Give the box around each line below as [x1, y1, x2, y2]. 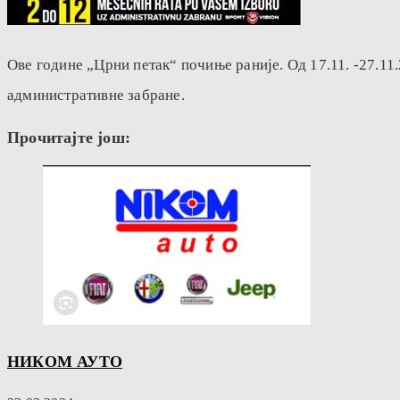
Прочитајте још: [7, 129, 130, 147]
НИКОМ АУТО [7, 353, 122, 371]
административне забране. [7, 87, 185, 104]
